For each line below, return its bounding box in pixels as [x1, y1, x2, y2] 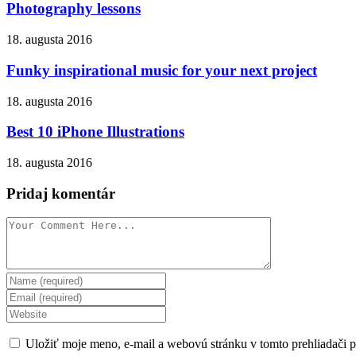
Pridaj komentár [6, 184, 115, 202]
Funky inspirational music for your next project [6, 61, 317, 79]
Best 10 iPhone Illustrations [6, 123, 184, 141]
